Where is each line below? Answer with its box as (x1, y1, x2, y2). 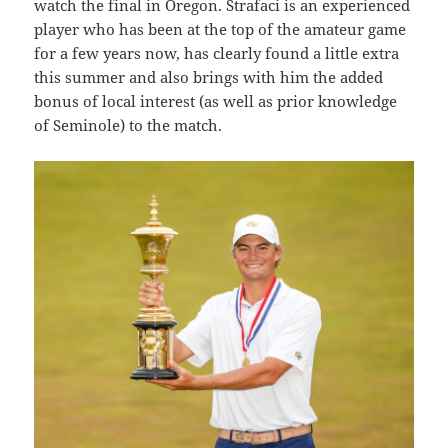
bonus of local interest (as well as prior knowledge (34, 90, 398, 111)
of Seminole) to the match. (34, 114, 223, 135)
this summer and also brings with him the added (34, 66, 384, 87)
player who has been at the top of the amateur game (34, 18, 407, 39)
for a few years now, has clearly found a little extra (34, 42, 400, 63)
